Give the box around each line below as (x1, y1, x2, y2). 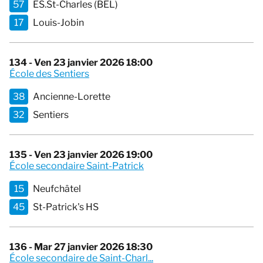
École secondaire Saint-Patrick (9, 160, 144, 172)
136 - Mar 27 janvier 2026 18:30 (9, 241, 153, 253)
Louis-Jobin (33, 17, 84, 29)
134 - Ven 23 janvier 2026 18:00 (9, 57, 153, 69)
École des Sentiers (9, 68, 89, 80)
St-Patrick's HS (33, 201, 99, 213)
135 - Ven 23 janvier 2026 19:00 (9, 149, 153, 161)
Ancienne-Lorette (33, 91, 110, 103)
